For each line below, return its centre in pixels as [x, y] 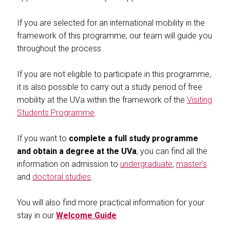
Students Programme [55, 113]
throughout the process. [60, 49]
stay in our [36, 215]
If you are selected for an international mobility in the [111, 23]
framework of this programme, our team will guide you [114, 36]
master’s [191, 164]
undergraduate [146, 164]
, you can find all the [172, 151]
